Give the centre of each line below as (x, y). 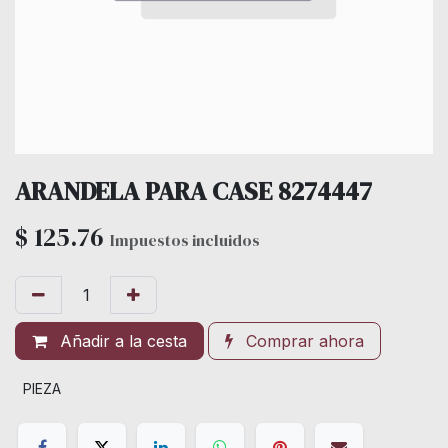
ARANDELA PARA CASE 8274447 (193, 190)
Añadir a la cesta (121, 340)
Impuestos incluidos (185, 239)
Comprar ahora (302, 340)
